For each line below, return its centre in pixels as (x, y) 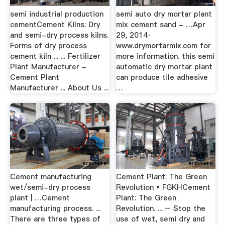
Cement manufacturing (50, 177)
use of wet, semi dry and (161, 219)
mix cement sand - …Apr (161, 24)
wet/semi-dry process (50, 187)
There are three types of (55, 219)
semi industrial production (57, 14)
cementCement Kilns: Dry (55, 24)
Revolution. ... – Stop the (161, 208)
